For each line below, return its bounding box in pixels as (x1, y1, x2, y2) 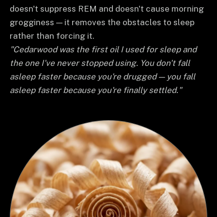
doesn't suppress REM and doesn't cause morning (10, 4, 204, 14)
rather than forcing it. (10, 31, 94, 41)
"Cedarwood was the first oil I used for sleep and (10, 45, 197, 54)
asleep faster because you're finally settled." (10, 85, 182, 95)
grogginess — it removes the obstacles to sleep (10, 17, 195, 27)
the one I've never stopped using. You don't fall (10, 58, 190, 68)
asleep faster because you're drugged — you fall (10, 72, 195, 81)
